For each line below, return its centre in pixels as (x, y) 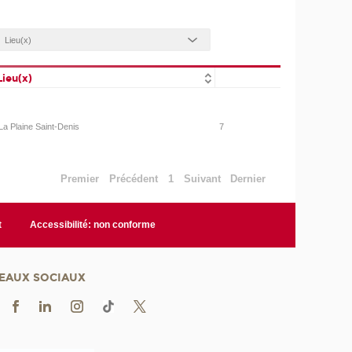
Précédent (134, 178)
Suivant (202, 178)
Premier (80, 178)
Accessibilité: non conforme (92, 225)
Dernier (248, 178)
